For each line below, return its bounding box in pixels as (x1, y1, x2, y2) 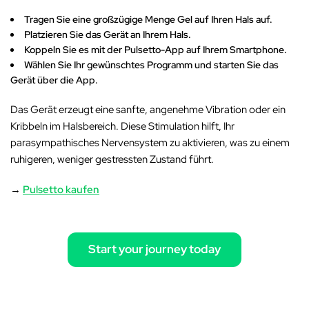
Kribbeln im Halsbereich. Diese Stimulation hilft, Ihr (10, 119, 235, 133)
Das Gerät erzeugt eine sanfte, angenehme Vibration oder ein (10, 102, 286, 117)
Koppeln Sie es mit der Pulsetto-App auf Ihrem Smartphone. (24, 43, 287, 56)
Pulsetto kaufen (23, 182, 100, 197)
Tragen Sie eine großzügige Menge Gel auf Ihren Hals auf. (24, 12, 272, 26)
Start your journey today (88, 241, 221, 257)
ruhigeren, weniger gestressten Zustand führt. (10, 152, 215, 166)
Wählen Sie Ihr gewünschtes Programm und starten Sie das (24, 58, 279, 71)
